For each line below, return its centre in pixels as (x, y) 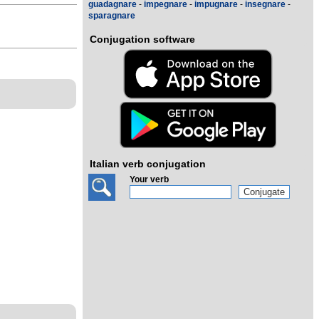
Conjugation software (142, 39)
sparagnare (112, 16)
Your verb (149, 179)
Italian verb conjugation (148, 164)
